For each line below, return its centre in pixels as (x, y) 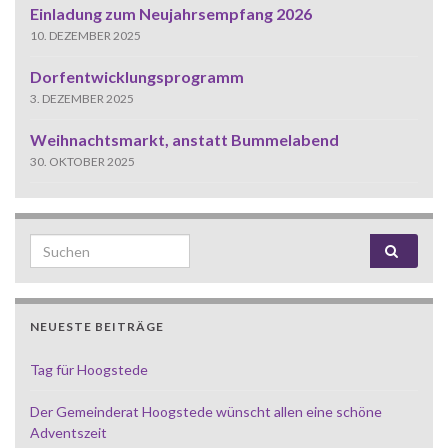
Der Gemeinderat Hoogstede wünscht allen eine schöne (206, 412)
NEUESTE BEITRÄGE (97, 327)
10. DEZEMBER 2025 (85, 36)
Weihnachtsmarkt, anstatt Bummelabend (184, 140)
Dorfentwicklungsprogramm (137, 77)
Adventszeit (68, 433)
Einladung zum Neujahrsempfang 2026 (171, 14)
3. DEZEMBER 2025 (82, 99)
